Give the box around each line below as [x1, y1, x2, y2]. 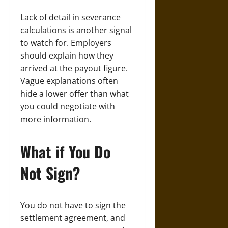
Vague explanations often [20, 75, 118, 87]
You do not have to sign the [20, 199, 126, 211]
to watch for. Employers [20, 37, 111, 48]
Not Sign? [20, 161, 80, 184]
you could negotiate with [20, 101, 115, 112]
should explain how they [20, 50, 113, 61]
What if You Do [20, 140, 110, 163]
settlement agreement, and [20, 212, 125, 223]
